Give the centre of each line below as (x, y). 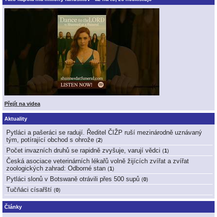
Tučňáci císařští (29, 190)
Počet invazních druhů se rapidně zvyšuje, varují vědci (83, 151)
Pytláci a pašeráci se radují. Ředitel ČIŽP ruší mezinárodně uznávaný (104, 133)
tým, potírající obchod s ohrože (50, 140)
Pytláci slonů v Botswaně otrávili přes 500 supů (73, 179)
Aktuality (16, 118)
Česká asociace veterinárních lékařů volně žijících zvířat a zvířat (98, 161)
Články (13, 207)
